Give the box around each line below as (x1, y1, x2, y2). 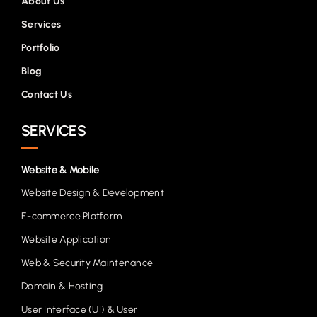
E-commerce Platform (21, 210, 122, 223)
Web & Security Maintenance (21, 257, 154, 270)
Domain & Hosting (21, 280, 103, 293)
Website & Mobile (21, 164, 100, 177)
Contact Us (21, 88, 72, 101)
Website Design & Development (21, 187, 164, 200)
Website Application (21, 234, 112, 246)
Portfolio (21, 42, 60, 54)
